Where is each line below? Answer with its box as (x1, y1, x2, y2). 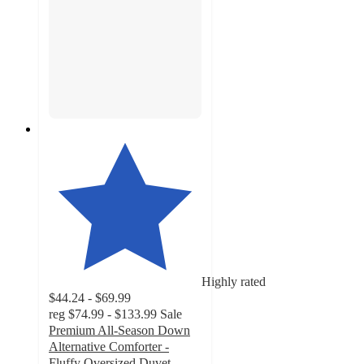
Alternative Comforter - (49, 340, 169, 354)
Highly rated (201, 275, 266, 289)
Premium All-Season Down (49, 323, 190, 338)
